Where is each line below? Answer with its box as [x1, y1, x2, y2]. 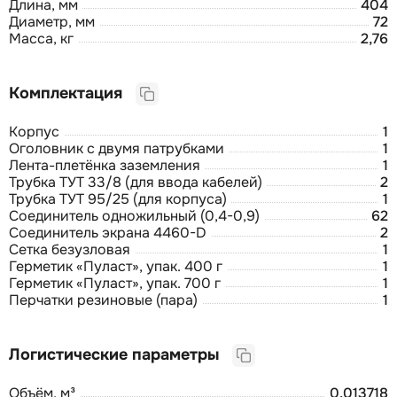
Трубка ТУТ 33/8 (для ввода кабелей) [9, 172, 262, 191]
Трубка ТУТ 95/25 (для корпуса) [9, 189, 227, 208]
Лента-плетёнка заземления [9, 155, 200, 175]
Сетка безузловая [9, 239, 130, 259]
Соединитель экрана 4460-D [9, 222, 206, 242]
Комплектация [9, 82, 136, 103]
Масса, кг [9, 28, 74, 48]
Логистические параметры [9, 344, 232, 364]
